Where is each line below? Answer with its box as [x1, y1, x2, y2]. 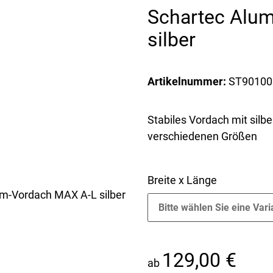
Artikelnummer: [147, 74, 229, 88]
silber [147, 28, 196, 51]
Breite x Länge [147, 173, 219, 186]
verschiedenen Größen [147, 129, 257, 143]
